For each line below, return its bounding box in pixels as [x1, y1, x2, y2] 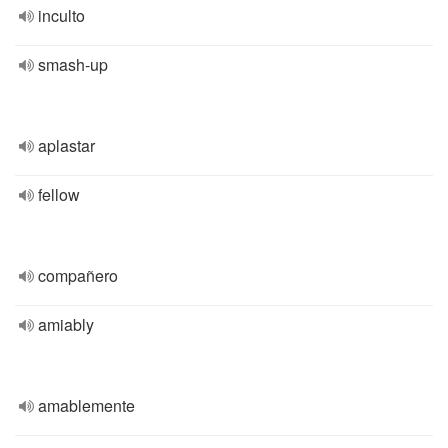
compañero [38, 264, 118, 287]
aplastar [38, 134, 95, 157]
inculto [38, 4, 85, 27]
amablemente [38, 394, 135, 417]
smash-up [38, 53, 108, 76]
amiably [38, 313, 94, 336]
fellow [38, 183, 80, 206]
